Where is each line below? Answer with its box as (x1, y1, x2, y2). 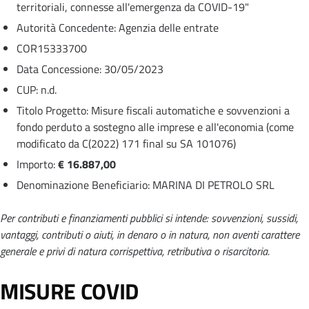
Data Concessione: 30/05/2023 (17, 60, 163, 77)
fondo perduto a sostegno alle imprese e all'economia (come (17, 118, 294, 135)
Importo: (17, 155, 58, 172)
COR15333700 (17, 39, 87, 57)
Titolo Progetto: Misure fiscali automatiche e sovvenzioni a (17, 101, 290, 119)
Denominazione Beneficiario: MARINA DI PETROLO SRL (17, 176, 275, 193)
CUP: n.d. (17, 81, 57, 98)
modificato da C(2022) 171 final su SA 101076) (17, 134, 236, 152)
